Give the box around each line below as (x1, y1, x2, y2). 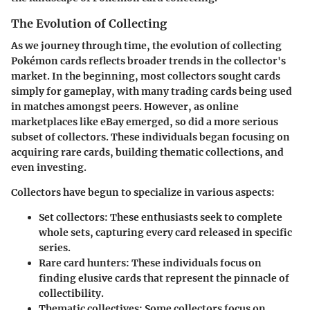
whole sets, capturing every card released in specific (39, 226, 292, 239)
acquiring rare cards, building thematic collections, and (11, 146, 284, 159)
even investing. (11, 161, 86, 174)
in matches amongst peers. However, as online (11, 100, 239, 113)
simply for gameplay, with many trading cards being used (11, 85, 292, 98)
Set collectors (39, 211, 104, 224)
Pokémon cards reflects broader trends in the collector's (11, 55, 286, 68)
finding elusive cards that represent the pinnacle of (39, 272, 289, 285)
